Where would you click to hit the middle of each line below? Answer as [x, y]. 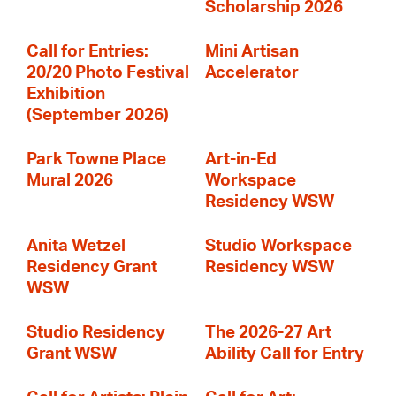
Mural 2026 [70, 181]
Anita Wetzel [76, 246]
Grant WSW [72, 354]
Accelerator [252, 73]
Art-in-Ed [241, 160]
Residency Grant [92, 267]
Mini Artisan [252, 52]
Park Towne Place [96, 160]
